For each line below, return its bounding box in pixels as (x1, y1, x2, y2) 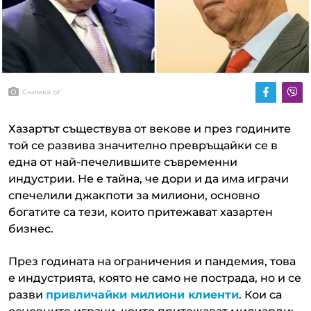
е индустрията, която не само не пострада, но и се (8, 271, 301, 285)
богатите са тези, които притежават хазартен (8, 205, 273, 219)
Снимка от (22, 87, 60, 97)
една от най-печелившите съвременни (8, 155, 237, 169)
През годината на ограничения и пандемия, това (8, 254, 296, 268)
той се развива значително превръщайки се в (8, 138, 278, 152)
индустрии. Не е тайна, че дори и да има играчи (8, 171, 289, 185)
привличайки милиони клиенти (46, 287, 239, 301)
